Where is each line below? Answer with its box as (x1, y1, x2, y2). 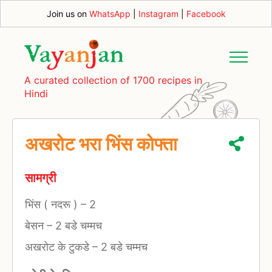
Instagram (138, 8, 178, 19)
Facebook (186, 8, 226, 19)
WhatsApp (89, 8, 131, 19)
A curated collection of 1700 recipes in (24, 73, 202, 86)
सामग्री (25, 171, 56, 186)
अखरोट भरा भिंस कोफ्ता (25, 132, 177, 155)
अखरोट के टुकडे (25, 240, 92, 253)
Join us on (46, 8, 89, 19)
